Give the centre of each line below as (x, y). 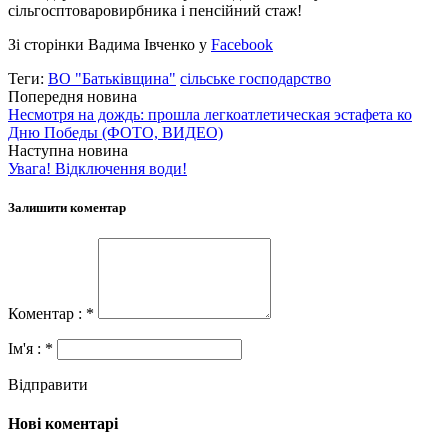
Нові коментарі (63, 424)
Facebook (242, 44)
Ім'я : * (32, 349)
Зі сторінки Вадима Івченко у (109, 44)
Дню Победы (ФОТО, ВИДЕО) (115, 132)
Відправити (48, 385)
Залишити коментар (67, 207)
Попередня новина (72, 96)
